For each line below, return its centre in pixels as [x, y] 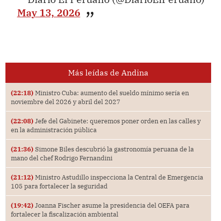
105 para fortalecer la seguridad [59, 186]
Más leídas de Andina [108, 72]
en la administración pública [54, 129]
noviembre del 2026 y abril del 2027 [65, 101]
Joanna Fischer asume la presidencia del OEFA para [111, 205]
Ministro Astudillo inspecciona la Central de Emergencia [118, 177]
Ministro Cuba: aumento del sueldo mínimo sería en [111, 92]
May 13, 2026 [49, 13]
